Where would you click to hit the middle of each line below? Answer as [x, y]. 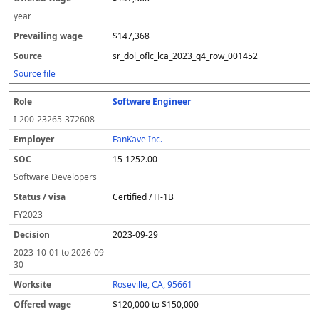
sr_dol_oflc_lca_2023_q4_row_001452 [185, 56]
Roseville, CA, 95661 [153, 284]
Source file [35, 74]
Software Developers [55, 177]
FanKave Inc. [138, 139]
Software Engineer [152, 101]
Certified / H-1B [143, 197]
